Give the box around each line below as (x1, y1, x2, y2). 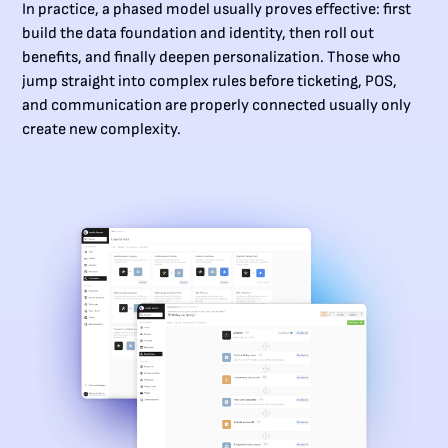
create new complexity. (22, 119, 182, 139)
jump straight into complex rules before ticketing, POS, (22, 71, 398, 91)
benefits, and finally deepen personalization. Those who (22, 47, 402, 67)
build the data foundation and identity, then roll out (22, 23, 375, 43)
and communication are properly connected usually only (22, 95, 412, 115)
